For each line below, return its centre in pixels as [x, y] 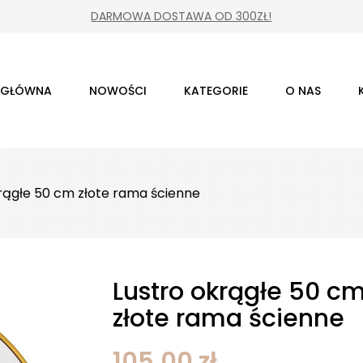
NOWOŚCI [118, 90]
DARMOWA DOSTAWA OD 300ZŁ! [181, 16]
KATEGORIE [216, 90]
